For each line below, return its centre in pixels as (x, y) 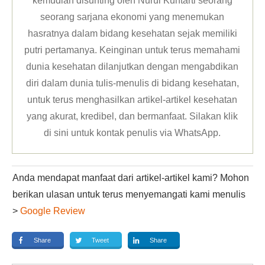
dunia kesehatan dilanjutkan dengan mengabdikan (132, 66)
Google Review (53, 211)
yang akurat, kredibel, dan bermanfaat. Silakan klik (132, 116)
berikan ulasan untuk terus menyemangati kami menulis (129, 194)
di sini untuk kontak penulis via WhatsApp (131, 132)
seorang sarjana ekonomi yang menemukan (132, 17)
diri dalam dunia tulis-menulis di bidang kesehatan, (132, 83)
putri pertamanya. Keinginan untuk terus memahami (132, 50)
